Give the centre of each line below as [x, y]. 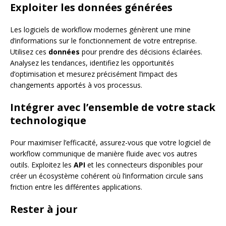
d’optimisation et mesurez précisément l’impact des [94, 74]
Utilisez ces [29, 51]
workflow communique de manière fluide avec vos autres [104, 153]
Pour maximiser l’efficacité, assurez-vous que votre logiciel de [110, 142]
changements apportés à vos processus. [76, 85]
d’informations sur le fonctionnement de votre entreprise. [103, 40]
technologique [48, 120]
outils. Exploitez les [42, 164]
